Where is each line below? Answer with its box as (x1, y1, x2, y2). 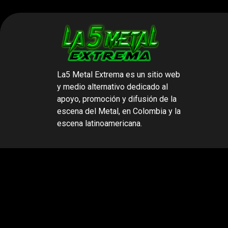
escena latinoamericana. (57, 118, 142, 128)
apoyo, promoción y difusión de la (57, 94, 177, 104)
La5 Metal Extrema (57, 69, 124, 79)
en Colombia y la (122, 106, 181, 116)
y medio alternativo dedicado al (57, 81, 168, 92)
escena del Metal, (57, 106, 122, 116)
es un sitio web (124, 69, 180, 79)
